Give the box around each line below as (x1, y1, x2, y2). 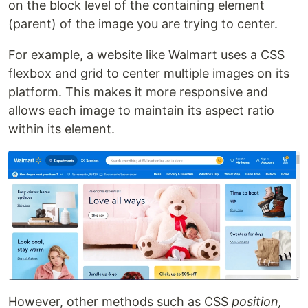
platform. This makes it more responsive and (8, 84, 268, 99)
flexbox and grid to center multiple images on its (8, 65, 289, 80)
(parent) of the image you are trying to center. (8, 16, 278, 31)
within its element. (8, 121, 115, 136)
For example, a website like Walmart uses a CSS (8, 47, 285, 62)
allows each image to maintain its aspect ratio (8, 102, 274, 118)
